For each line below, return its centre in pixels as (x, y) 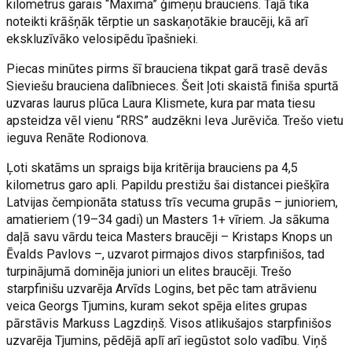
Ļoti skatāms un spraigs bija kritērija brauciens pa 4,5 (152, 168)
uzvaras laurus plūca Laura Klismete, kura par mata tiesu (161, 103)
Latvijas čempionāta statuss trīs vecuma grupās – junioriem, (172, 202)
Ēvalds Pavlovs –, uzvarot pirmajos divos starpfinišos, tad (166, 254)
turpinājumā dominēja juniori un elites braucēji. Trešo (149, 271)
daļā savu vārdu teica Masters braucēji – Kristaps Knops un (170, 237)
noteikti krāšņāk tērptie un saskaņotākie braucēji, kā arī (158, 22)
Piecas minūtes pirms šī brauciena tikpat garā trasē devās (167, 69)
